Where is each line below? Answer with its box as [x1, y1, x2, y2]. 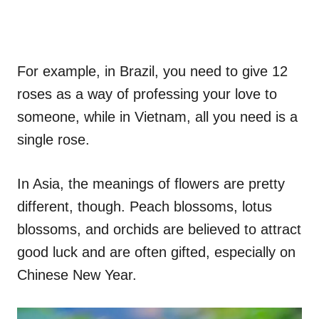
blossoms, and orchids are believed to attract [17, 221, 301, 237]
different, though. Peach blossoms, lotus [17, 198, 272, 214]
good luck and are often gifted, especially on [17, 244, 296, 260]
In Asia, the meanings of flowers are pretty [17, 175, 285, 192]
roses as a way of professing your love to [17, 85, 277, 102]
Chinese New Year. [17, 266, 137, 283]
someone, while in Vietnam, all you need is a [17, 108, 298, 125]
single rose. [17, 131, 90, 147]
